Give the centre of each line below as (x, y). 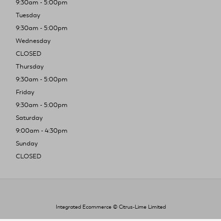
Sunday (27, 143)
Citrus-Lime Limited (142, 207)
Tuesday (28, 15)
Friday (25, 92)
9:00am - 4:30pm (42, 130)
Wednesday (33, 41)
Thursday (30, 66)
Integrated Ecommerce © (87, 207)
